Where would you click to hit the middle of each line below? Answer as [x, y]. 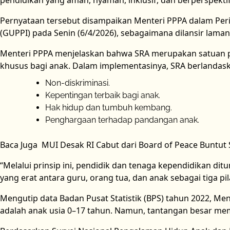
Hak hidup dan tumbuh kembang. [109, 108]
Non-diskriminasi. [78, 83]
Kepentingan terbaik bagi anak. [103, 95]
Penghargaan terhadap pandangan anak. [122, 120]
